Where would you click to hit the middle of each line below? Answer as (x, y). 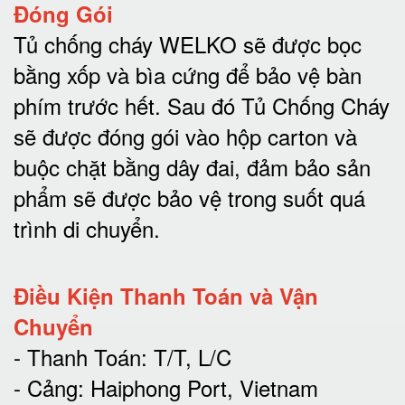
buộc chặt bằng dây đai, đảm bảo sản (192, 167)
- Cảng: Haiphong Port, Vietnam (166, 387)
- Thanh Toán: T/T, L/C (122, 357)
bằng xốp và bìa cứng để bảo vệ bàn (188, 75)
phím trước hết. (87, 105)
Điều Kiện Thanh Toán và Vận (166, 296)
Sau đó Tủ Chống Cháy (278, 105)
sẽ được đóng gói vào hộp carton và (185, 136)
